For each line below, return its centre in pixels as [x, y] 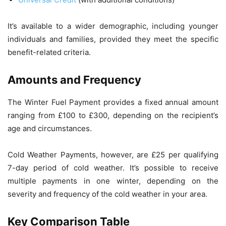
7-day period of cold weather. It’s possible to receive [113, 168]
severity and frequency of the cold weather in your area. [107, 194]
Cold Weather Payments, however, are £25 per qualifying [113, 155]
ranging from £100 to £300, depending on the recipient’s [113, 116]
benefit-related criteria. [49, 52]
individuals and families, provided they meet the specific [113, 39]
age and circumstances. [50, 129]
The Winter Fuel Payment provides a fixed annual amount [113, 102]
